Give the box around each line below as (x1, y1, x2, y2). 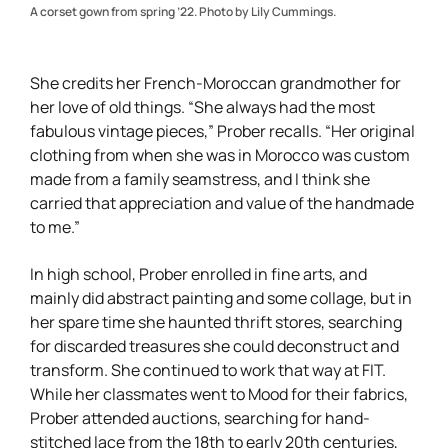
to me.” (30, 214, 80, 237)
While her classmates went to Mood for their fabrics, (30, 381, 408, 404)
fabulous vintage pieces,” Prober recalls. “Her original (30, 118, 415, 141)
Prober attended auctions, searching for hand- (30, 405, 370, 428)
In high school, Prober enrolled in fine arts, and (30, 261, 367, 284)
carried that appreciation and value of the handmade (30, 190, 414, 213)
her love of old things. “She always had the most (30, 94, 375, 117)
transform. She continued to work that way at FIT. (30, 357, 386, 380)
